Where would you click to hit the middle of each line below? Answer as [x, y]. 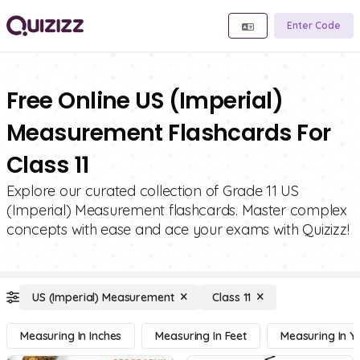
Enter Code [314, 25]
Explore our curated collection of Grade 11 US [153, 191]
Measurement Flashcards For [169, 133]
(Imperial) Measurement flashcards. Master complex [177, 210]
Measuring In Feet [201, 336]
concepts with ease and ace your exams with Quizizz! [178, 229]
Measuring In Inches [71, 336]
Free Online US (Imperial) [145, 101]
